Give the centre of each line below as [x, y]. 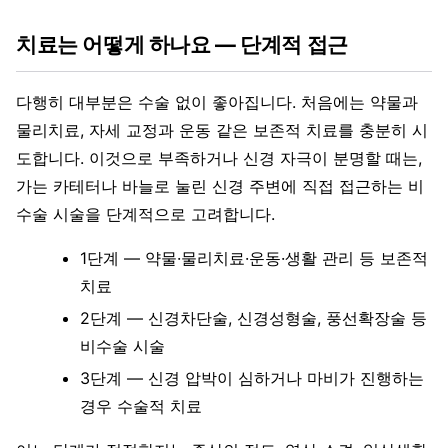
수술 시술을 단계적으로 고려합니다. [145, 214]
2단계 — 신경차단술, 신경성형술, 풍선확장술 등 [253, 318]
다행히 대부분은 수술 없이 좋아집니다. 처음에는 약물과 [217, 102]
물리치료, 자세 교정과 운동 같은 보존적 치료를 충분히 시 [222, 130]
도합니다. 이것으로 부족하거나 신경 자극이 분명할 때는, [219, 158]
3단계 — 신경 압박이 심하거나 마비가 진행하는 [252, 378]
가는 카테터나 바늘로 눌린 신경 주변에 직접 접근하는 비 [220, 186]
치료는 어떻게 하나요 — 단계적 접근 [182, 45]
